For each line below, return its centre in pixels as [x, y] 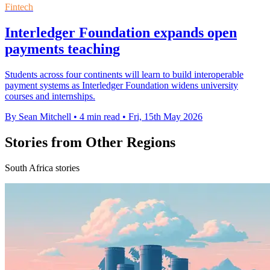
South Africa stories [42, 168]
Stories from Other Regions [90, 143]
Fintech [19, 7]
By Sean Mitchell [38, 117]
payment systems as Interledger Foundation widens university [121, 86]
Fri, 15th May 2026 [165, 117]
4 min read [100, 117]
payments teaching [62, 49]
